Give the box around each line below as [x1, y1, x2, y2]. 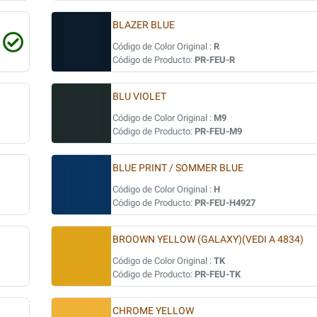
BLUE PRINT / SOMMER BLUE [113, 162, 243, 174]
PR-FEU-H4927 [195, 197, 255, 208]
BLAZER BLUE [113, 19, 175, 31]
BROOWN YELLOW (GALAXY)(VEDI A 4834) [113, 234, 304, 246]
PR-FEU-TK [195, 269, 241, 279]
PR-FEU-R [195, 54, 235, 65]
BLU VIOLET [113, 91, 166, 103]
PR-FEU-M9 [195, 126, 242, 137]
